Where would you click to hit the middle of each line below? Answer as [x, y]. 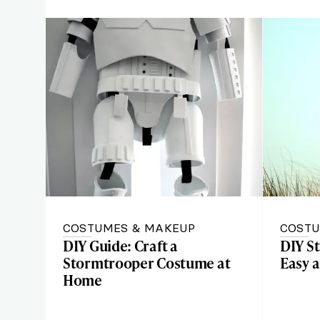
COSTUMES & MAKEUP [129, 228]
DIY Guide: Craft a [120, 246]
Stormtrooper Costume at [147, 263]
